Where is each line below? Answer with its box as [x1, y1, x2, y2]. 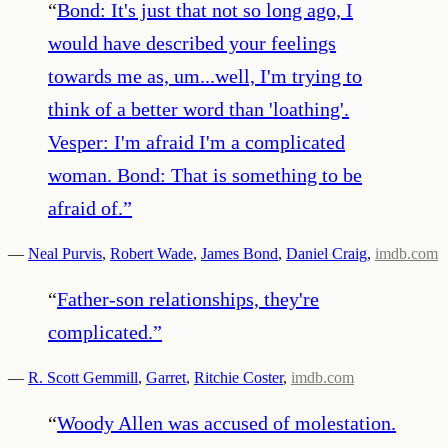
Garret [146, 368, 186, 386]
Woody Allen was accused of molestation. [57, 411, 396, 434]
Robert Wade [110, 244, 193, 262]
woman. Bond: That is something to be [48, 163, 362, 186]
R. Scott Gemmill [28, 368, 138, 386]
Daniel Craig [286, 244, 367, 262]
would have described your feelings [48, 31, 336, 54]
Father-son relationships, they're [57, 287, 319, 310]
